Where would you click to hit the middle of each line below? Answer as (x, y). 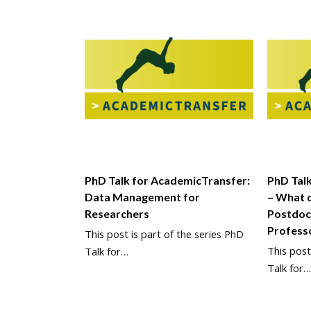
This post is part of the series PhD (164, 234)
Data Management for (142, 196)
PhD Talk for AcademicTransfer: (167, 180)
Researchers (117, 213)
